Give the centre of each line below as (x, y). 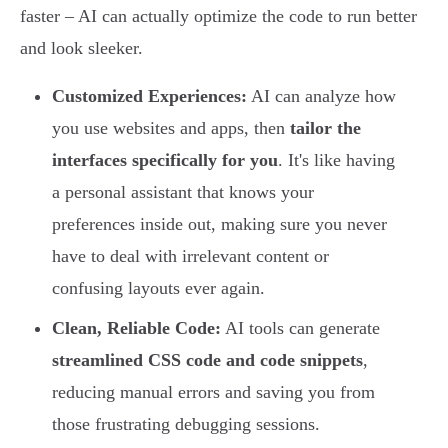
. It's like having (336, 160)
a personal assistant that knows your (183, 192)
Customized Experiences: (149, 96)
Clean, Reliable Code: (136, 328)
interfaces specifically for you (165, 160)
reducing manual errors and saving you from (213, 392)
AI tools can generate (300, 328)
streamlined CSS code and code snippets (207, 360)
